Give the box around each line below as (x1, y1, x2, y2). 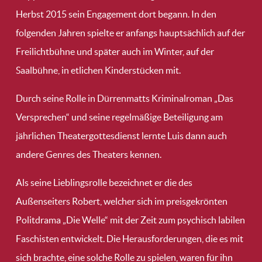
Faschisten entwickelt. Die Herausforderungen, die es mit (16, 233, 243, 244)
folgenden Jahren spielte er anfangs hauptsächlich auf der (16, 27, 245, 39)
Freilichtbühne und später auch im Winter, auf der (16, 46, 214, 57)
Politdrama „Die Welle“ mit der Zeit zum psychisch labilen (16, 215, 245, 226)
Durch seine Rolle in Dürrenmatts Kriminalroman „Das (16, 93, 233, 104)
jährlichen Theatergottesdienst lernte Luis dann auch (16, 130, 227, 142)
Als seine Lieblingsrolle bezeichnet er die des (16, 177, 192, 188)
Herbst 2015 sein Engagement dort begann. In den (16, 9, 216, 20)
